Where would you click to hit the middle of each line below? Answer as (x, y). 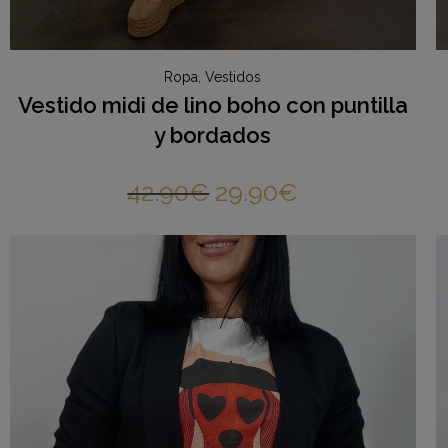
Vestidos (233, 77)
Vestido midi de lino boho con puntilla (212, 105)
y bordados (213, 135)
